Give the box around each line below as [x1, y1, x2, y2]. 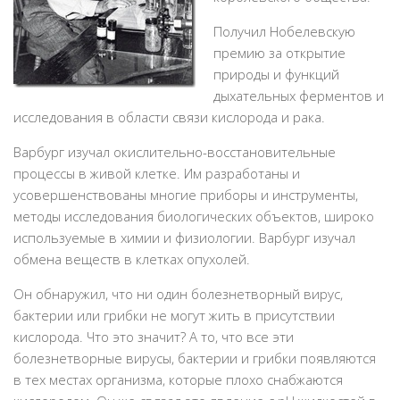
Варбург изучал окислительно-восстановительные [13, 143, 336, 161]
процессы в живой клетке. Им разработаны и [13, 164, 300, 182]
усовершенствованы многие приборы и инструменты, [13, 186, 358, 204]
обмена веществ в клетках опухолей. [13, 250, 250, 268]
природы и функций [213, 65, 339, 83]
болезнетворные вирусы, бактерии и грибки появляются [13, 349, 376, 367]
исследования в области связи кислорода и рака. [13, 108, 325, 126]
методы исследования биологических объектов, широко [13, 207, 374, 225]
